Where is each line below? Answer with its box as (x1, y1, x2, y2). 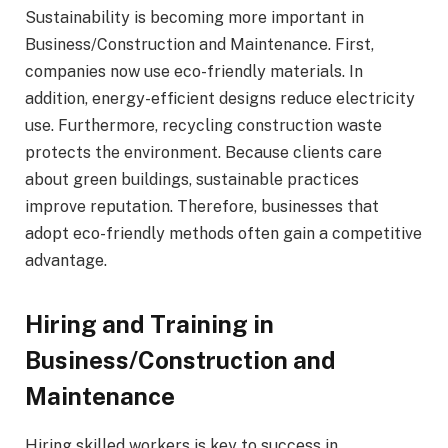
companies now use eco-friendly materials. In (25, 61, 363, 81)
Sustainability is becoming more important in (25, 7, 364, 27)
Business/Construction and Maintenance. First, (25, 34, 374, 54)
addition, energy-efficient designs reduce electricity (25, 88, 415, 108)
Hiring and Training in (25, 310, 274, 339)
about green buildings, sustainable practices (25, 169, 359, 189)
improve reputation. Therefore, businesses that (25, 196, 379, 216)
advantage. (25, 250, 107, 270)
